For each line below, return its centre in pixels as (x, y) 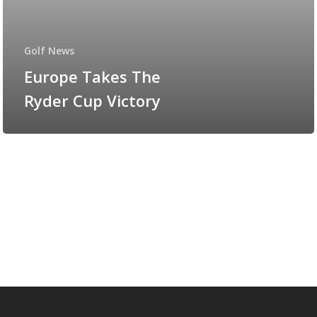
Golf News (49, 51)
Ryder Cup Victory (92, 101)
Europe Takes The (92, 77)
